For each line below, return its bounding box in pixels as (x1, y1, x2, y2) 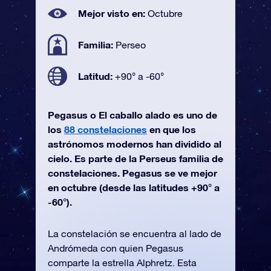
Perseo (116, 39, 146, 50)
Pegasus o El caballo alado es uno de (48, 109, 217, 120)
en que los (147, 123, 196, 135)
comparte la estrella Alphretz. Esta (48, 257, 197, 268)
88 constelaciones (64, 123, 147, 135)
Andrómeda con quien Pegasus (48, 243, 183, 253)
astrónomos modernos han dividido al (48, 138, 221, 149)
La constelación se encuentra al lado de (48, 228, 221, 239)
